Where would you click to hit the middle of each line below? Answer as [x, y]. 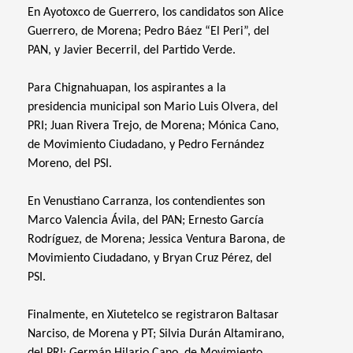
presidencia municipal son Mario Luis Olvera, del [153, 107]
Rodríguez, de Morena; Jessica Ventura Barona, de [156, 240]
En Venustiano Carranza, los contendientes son [146, 202]
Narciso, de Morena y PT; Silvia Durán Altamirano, [156, 334]
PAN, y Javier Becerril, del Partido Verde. [132, 50]
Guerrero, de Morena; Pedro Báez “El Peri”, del [149, 32]
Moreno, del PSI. [70, 164]
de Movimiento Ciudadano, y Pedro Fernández [146, 145]
